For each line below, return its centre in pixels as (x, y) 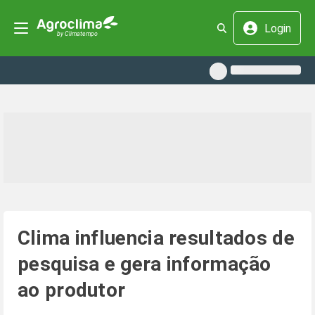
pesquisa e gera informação (144, 264)
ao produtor (72, 290)
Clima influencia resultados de (156, 238)
